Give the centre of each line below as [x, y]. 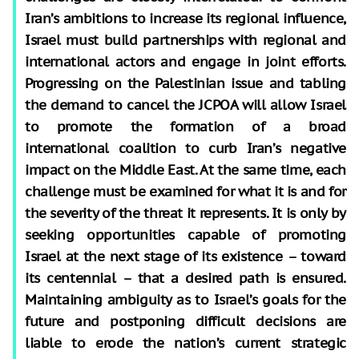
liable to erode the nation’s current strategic [186, 343]
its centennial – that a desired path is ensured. [186, 278]
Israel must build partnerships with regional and [186, 40]
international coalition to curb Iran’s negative [186, 148]
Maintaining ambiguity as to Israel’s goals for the [186, 299]
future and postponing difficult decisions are [186, 321]
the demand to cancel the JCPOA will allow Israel [186, 105]
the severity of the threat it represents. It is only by [186, 213]
